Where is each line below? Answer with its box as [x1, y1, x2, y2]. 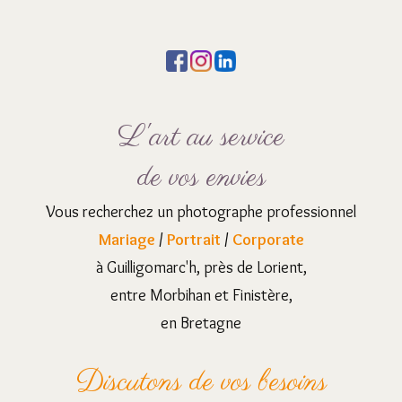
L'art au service [118, 118, 284, 158]
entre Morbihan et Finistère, [109, 285, 293, 306]
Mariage [98, 230, 155, 250]
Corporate [232, 230, 304, 250]
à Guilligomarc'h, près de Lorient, [95, 258, 307, 278]
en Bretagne [161, 313, 241, 334]
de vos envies [136, 159, 266, 198]
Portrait [166, 230, 221, 250]
